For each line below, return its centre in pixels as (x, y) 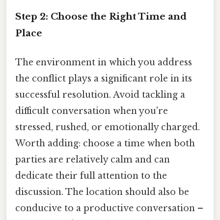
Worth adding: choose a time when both (105, 144)
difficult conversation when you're (92, 111)
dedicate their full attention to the (91, 176)
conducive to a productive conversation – (109, 208)
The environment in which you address (104, 63)
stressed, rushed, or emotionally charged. (108, 127)
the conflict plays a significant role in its (104, 79)
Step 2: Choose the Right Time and (101, 17)
